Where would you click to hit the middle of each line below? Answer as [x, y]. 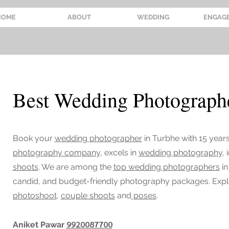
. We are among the [76, 167]
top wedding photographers [166, 167]
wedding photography [180, 153]
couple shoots [88, 196]
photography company [56, 153]
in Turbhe [161, 138]
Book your [33, 138]
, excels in [119, 153]
